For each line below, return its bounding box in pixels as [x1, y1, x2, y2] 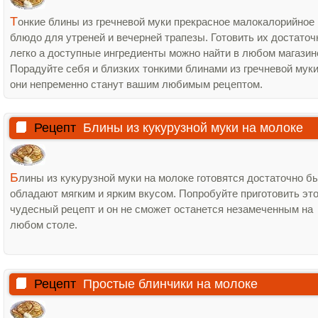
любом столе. [10, 219, 77, 231]
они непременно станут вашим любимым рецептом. [10, 78, 263, 90]
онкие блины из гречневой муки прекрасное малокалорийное [18, 16, 314, 28]
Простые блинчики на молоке [83, 277, 258, 291]
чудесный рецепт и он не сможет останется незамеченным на [10, 203, 313, 215]
